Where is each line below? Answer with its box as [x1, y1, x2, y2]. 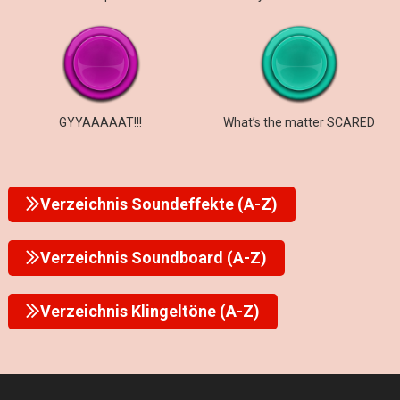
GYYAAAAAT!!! [59, 115, 143, 129]
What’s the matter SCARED [223, 115, 376, 129]
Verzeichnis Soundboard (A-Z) [39, 248, 267, 267]
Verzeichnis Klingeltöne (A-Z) [39, 302, 260, 321]
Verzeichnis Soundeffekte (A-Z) [39, 195, 278, 213]
